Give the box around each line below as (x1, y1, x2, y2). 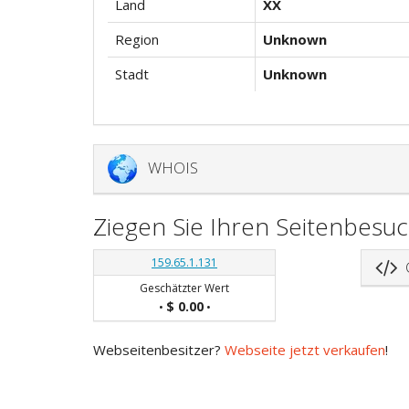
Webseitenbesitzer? (93, 340, 225, 359)
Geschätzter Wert (140, 279, 229, 296)
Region (115, 30, 159, 48)
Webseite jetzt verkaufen (225, 340, 385, 359)
